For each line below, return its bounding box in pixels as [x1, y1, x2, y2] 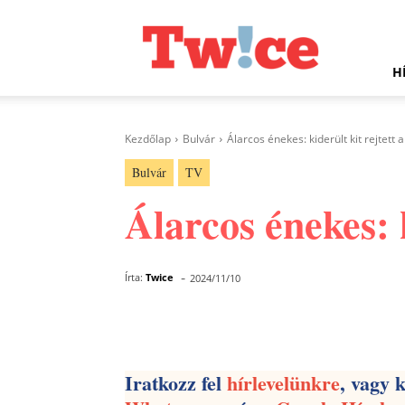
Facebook [301, 316, 362, 334]
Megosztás [167, 318, 223, 334]
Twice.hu [124, 6, 174, 21]
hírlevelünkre [227, 368, 340, 398]
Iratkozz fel [125, 368, 227, 398]
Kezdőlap [125, 131, 171, 146]
